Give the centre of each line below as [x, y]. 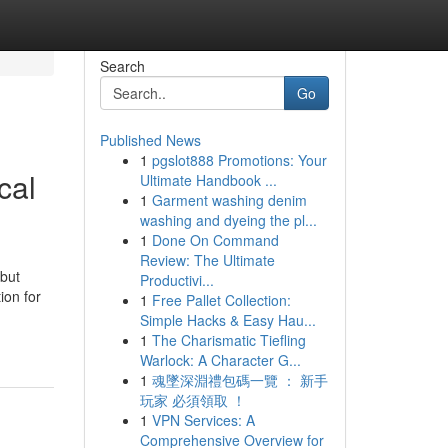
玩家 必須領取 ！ [192, 400]
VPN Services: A [203, 420]
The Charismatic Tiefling [228, 340]
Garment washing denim [229, 200]
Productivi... [176, 280]
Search [122, 66]
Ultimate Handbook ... [208, 180]
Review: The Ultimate [207, 260]
